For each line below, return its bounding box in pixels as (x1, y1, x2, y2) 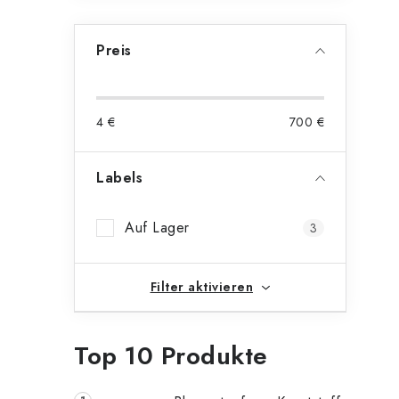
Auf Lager (125, 217, 190, 238)
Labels (96, 167, 142, 188)
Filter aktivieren (150, 278, 253, 296)
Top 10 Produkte (74, 338, 268, 374)
